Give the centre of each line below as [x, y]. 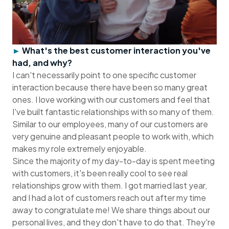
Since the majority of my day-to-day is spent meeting [113, 161]
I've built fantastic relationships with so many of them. [113, 112]
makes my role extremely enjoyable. [80, 149]
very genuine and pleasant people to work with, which [113, 136]
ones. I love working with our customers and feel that [111, 100]
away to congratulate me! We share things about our [111, 210]
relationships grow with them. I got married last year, [110, 186]
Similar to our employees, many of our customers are [110, 124]
